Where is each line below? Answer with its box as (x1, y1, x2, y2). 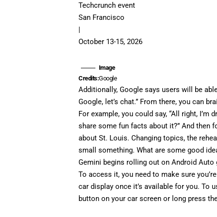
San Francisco (78, 13, 125, 22)
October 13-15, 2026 (78, 37, 143, 46)
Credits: (78, 74, 99, 82)
